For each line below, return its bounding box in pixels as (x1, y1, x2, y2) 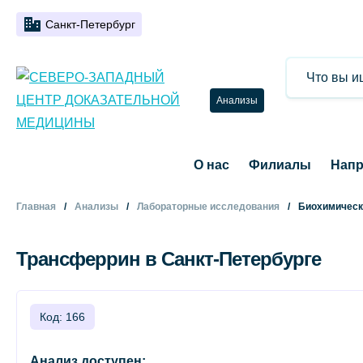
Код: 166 (40, 310, 85, 323)
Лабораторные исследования (137, 201, 280, 212)
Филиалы (248, 158, 311, 172)
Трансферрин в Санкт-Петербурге (16, 248, 321, 270)
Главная (16, 201, 56, 212)
